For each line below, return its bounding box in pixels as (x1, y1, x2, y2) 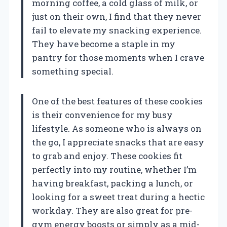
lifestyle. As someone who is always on (32, 123, 202, 135)
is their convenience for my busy (32, 109, 173, 121)
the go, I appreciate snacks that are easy (32, 136, 204, 148)
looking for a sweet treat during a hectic (32, 191, 205, 203)
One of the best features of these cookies (32, 95, 203, 107)
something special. (32, 65, 113, 78)
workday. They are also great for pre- (32, 205, 193, 217)
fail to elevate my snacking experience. (32, 24, 202, 36)
